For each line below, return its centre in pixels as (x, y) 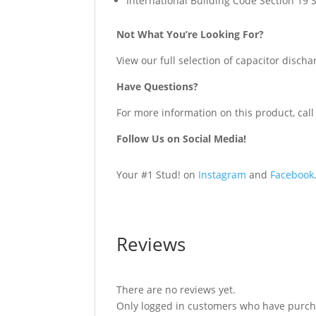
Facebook (292, 175)
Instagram (223, 175)
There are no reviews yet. (176, 290)
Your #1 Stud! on (158, 175)
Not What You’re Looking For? (190, 34)
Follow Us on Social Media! (182, 139)
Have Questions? (158, 86)
